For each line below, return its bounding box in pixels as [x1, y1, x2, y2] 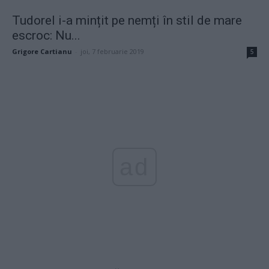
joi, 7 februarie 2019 [80, 46, 144, 56]
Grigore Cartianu [12, 46, 72, 56]
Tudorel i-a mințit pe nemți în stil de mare [12, 13, 242, 28]
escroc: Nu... [12, 28, 80, 43]
